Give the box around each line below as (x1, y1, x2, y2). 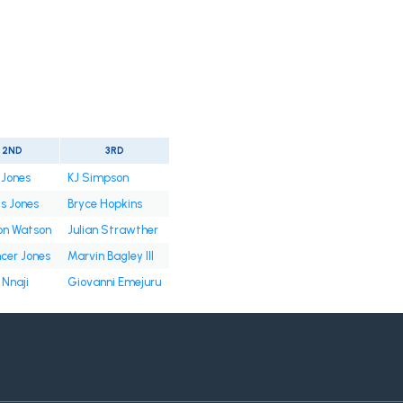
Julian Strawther (67, 223, 158, 237)
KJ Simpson (67, 171, 129, 185)
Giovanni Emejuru (67, 275, 161, 290)
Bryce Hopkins (67, 197, 142, 211)
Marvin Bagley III (67, 249, 154, 264)
